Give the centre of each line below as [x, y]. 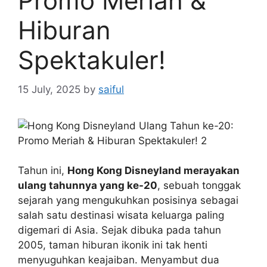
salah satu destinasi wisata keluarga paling [121, 215]
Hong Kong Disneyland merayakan [153, 170]
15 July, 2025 [49, 89]
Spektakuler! [92, 60]
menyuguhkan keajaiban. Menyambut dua [119, 260]
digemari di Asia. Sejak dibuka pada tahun [119, 230]
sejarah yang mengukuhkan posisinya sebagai [128, 200]
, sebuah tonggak [199, 185]
